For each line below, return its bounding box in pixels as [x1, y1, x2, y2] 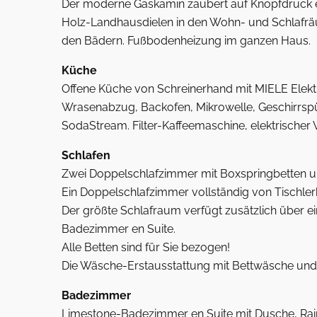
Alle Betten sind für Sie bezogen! [62, 241, 230, 254]
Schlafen [62, 149, 110, 162]
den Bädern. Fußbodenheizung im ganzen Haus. [62, 34, 311, 47]
